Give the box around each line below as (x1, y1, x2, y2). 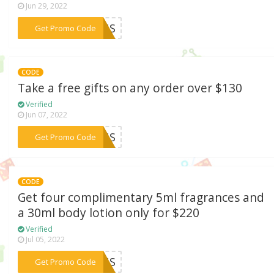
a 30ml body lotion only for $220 (18, 205, 200, 221)
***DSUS (68, 254, 116, 270)
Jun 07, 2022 (24, 109, 68, 120)
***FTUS (69, 130, 116, 145)
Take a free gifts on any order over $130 (18, 80, 243, 97)
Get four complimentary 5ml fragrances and (18, 190, 265, 206)
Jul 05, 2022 (24, 234, 65, 245)
